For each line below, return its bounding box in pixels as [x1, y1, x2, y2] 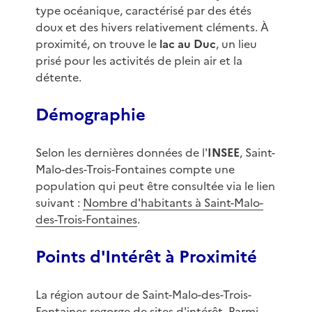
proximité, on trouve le [35, 36, 159, 53]
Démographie [35, 102, 146, 128]
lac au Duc [159, 36, 216, 53]
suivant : [35, 194, 83, 212]
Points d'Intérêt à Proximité [35, 244, 257, 270]
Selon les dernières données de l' [35, 144, 208, 162]
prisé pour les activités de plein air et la [35, 52, 242, 70]
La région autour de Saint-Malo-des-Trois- [35, 286, 251, 304]
